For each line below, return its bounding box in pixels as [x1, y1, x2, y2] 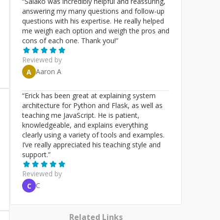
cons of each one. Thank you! [22, 36, 116, 45]
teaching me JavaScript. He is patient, [22, 110, 139, 120]
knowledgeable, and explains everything [22, 120, 148, 130]
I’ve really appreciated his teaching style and [22, 140, 161, 149]
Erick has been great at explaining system [25, 91, 156, 100]
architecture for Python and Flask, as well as [22, 101, 163, 110]
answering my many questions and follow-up [22, 6, 165, 16]
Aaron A [36, 67, 61, 76]
